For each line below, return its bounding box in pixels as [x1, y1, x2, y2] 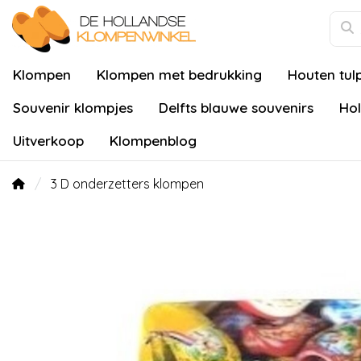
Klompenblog [110, 132, 197, 149]
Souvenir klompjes [13, 99, 133, 116]
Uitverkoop [13, 132, 84, 149]
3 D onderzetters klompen [51, 176, 204, 192]
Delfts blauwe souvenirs [159, 99, 313, 116]
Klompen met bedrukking [97, 66, 262, 83]
